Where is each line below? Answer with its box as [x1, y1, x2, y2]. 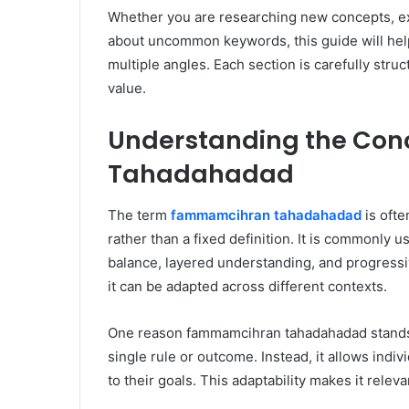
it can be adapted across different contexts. [108, 277, 387, 295]
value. [108, 79, 146, 98]
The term [108, 205, 171, 224]
